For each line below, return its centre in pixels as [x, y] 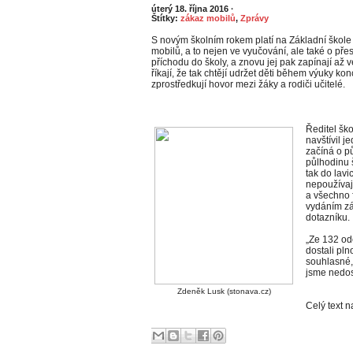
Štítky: [166, 18]
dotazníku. [328, 217]
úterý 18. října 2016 [191, 9]
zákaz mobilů [208, 18]
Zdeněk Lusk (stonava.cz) [224, 291]
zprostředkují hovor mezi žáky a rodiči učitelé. [248, 84]
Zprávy [255, 18]
